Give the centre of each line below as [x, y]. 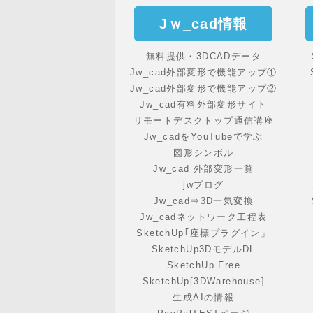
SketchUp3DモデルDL [203, 249]
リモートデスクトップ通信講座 [204, 121]
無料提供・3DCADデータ [203, 57]
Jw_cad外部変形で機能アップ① [203, 73]
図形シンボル [204, 153]
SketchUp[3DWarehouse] [204, 282]
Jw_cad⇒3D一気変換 [203, 201]
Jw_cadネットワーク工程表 [204, 217]
